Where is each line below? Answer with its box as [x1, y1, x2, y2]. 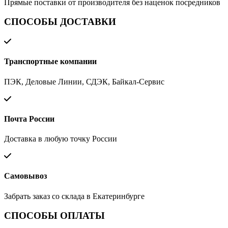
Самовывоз [4, 172, 47, 181]
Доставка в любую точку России [4, 134, 117, 144]
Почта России [4, 114, 54, 123]
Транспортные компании [4, 57, 97, 66]
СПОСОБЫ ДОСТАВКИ [4, 16, 116, 27]
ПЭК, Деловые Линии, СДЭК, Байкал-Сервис [4, 77, 164, 86]
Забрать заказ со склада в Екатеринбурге [4, 191, 145, 201]
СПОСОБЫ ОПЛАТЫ [4, 210, 105, 221]
